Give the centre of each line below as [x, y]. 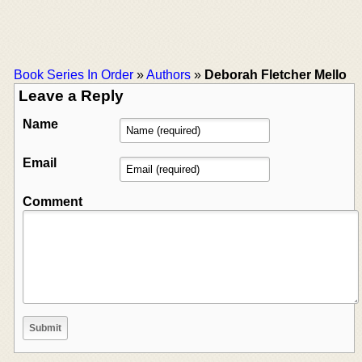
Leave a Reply [71, 95]
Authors [168, 74]
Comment [53, 201]
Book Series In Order [74, 74]
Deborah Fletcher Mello [276, 74]
